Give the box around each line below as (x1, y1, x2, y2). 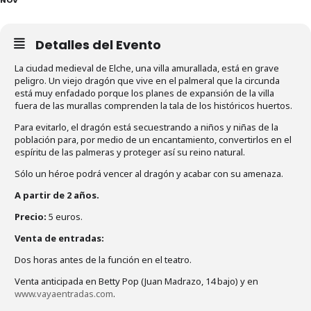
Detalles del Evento (35, 35, 161, 53)
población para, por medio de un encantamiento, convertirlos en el (15, 133, 292, 146)
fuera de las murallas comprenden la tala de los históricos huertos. (15, 99, 292, 112)
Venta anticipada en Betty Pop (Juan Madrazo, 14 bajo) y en (15, 274, 258, 287)
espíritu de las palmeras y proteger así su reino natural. (15, 145, 245, 158)
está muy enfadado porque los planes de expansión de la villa (15, 86, 274, 99)
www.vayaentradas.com (15, 287, 113, 300)
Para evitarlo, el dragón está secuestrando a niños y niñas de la (15, 120, 278, 133)
